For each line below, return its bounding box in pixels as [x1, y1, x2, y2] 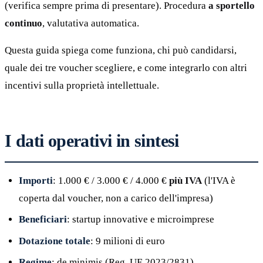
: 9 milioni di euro [90, 235, 165, 247]
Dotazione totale [19, 235, 90, 247]
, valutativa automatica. [42, 17, 139, 29]
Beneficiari [19, 214, 67, 225]
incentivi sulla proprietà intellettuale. [5, 79, 159, 91]
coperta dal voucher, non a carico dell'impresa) [19, 192, 213, 204]
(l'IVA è [202, 174, 235, 186]
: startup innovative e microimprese [67, 214, 214, 225]
